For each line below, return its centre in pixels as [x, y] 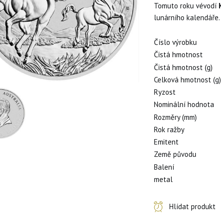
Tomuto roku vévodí [186, 6]
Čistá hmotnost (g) [184, 67]
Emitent [166, 142]
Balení [164, 167]
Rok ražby [169, 129]
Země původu [175, 154]
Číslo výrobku [176, 42]
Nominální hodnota [184, 105]
